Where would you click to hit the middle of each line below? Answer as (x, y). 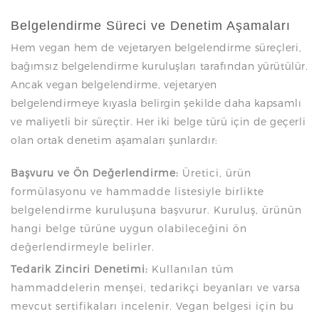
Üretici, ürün (215, 172)
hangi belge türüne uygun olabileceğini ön (129, 228)
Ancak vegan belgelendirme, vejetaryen (114, 84)
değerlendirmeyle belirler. (83, 246)
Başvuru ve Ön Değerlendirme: (95, 172)
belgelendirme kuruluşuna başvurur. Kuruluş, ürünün (156, 209)
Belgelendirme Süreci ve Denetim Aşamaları (151, 25)
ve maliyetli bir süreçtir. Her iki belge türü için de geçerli (158, 121)
